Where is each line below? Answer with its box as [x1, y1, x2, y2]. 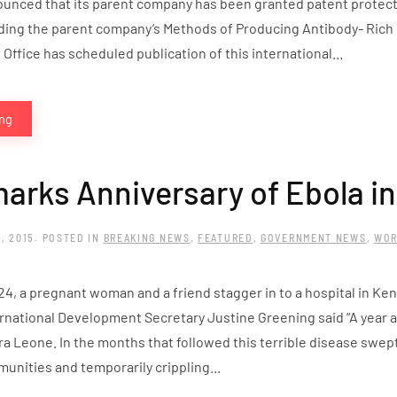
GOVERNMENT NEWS [261, 231, 367, 245]
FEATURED [198, 231, 253, 245]
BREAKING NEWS [103, 231, 191, 245]
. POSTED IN [35, 231, 104, 245]
